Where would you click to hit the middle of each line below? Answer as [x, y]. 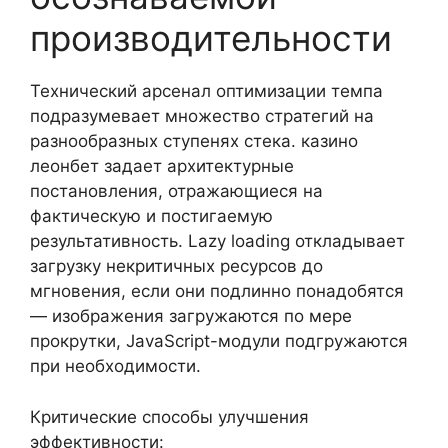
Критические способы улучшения [169, 416]
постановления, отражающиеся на [176, 191]
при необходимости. [115, 366]
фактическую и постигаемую [151, 216]
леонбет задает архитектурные [162, 166]
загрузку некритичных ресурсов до [176, 266]
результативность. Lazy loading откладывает [217, 241]
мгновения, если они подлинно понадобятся [217, 291]
